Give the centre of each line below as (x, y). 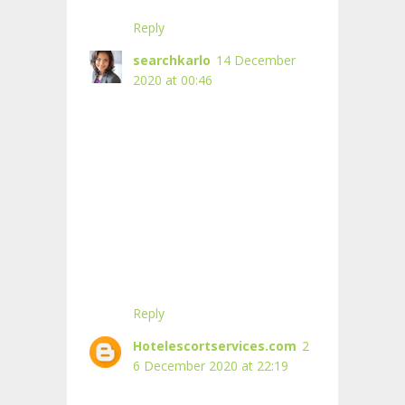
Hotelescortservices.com (215, 346)
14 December (256, 61)
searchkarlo (172, 61)
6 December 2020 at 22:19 (211, 366)
